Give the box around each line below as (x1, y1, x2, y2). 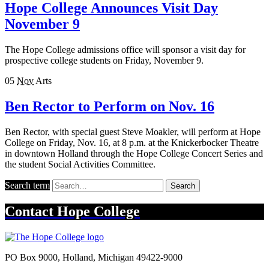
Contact (5, 204, 57, 220)
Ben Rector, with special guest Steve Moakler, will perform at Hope (5, 126, 261, 137)
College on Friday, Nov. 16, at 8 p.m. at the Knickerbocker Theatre (5, 137, 259, 148)
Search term (5, 180, 50, 190)
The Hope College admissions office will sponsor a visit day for (5, 44, 246, 55)
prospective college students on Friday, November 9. (5, 55, 204, 65)
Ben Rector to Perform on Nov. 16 (5, 98, 214, 114)
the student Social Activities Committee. (5, 159, 156, 169)
